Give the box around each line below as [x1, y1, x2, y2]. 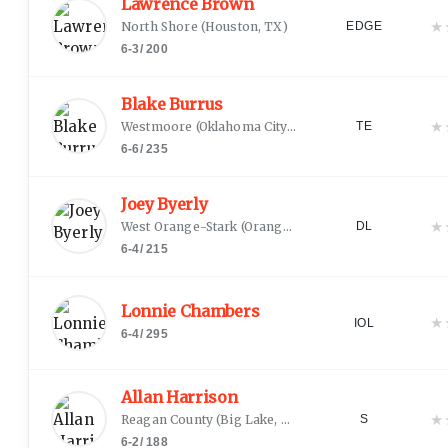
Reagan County [121, 411, 213, 427]
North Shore [121, 18, 198, 34]
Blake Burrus [121, 93, 224, 114]
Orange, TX [243, 218, 283, 234]
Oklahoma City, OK [198, 118, 287, 134]
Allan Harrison [121, 386, 238, 407]
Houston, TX [204, 18, 283, 34]
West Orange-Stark [121, 218, 238, 234]
